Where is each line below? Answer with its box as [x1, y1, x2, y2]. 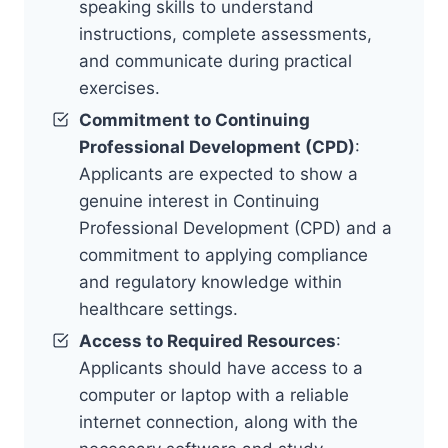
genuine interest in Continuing [79, 190, 319, 211]
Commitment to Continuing [79, 109, 310, 130]
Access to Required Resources [79, 330, 336, 351]
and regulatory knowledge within [79, 271, 342, 292]
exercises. [79, 77, 160, 98]
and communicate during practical [79, 50, 352, 71]
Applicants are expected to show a [79, 163, 358, 184]
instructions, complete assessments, [79, 23, 372, 44]
